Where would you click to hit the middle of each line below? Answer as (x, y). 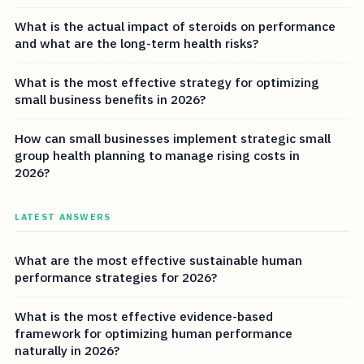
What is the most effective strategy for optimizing (167, 82)
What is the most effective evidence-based (144, 316)
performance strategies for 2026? (116, 277)
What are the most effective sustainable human (159, 260)
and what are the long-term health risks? (137, 43)
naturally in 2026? (67, 350)
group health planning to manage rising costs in (158, 155)
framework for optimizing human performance (154, 333)
